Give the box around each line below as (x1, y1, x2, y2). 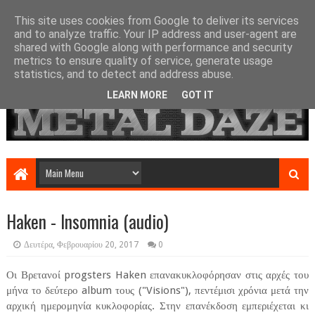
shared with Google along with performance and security (14, 41, 292, 54)
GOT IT (181, 89, 214, 101)
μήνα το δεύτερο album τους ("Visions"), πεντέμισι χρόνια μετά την (6, 284, 309, 297)
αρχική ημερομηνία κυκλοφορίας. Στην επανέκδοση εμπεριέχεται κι (6, 300, 309, 313)
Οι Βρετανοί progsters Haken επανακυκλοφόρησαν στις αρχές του (6, 269, 309, 282)
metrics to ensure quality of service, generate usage (14, 54, 273, 67)
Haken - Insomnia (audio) (6, 208, 169, 235)
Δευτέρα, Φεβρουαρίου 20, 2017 (23, 240, 139, 250)
